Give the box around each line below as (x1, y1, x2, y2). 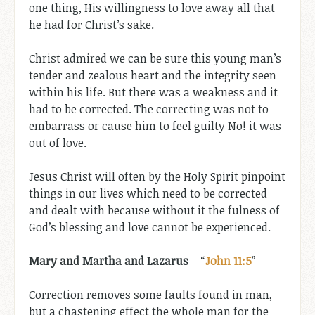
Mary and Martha (29, 252, 122, 269)
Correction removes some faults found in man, (29, 286, 272, 302)
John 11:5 (205, 252, 252, 269)
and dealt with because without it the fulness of (29, 202, 280, 218)
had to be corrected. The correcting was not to (29, 101, 269, 117)
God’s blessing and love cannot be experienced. (29, 219, 271, 235)
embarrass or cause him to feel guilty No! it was (29, 117, 281, 134)
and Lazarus (124, 252, 188, 269)
